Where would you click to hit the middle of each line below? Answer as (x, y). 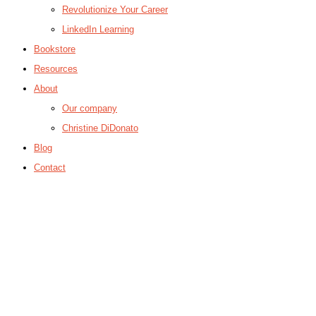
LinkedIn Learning (98, 29)
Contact (50, 167)
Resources (56, 68)
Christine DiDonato (100, 128)
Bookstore (55, 49)
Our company (90, 108)
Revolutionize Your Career (115, 9)
